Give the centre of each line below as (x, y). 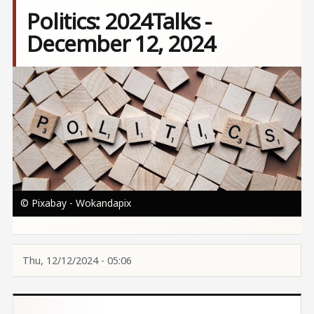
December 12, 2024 (121, 43)
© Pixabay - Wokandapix (75, 203)
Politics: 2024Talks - (119, 21)
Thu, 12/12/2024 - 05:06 (77, 260)
